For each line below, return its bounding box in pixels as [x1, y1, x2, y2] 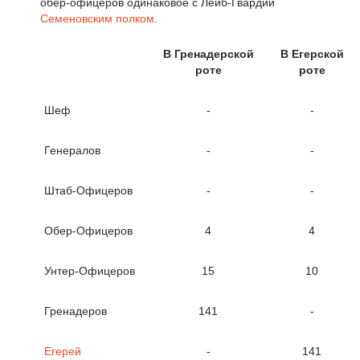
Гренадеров [44, 305, 107, 318]
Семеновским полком [40, 11, 154, 25]
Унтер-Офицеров [44, 264, 135, 278]
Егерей [44, 345, 81, 358]
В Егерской [280, 47, 344, 61]
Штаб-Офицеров [44, 184, 133, 198]
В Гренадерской [162, 47, 254, 61]
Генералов [44, 144, 100, 157]
